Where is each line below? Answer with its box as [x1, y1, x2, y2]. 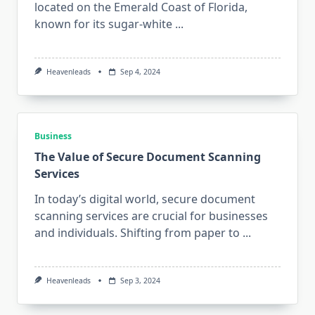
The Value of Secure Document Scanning [34, 148, 261, 165]
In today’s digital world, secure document [34, 191, 255, 207]
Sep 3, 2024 [120, 275, 160, 285]
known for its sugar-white [34, 15, 172, 32]
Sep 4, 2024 [120, 66, 160, 77]
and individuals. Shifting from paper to [34, 224, 240, 240]
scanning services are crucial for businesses [34, 207, 268, 224]
